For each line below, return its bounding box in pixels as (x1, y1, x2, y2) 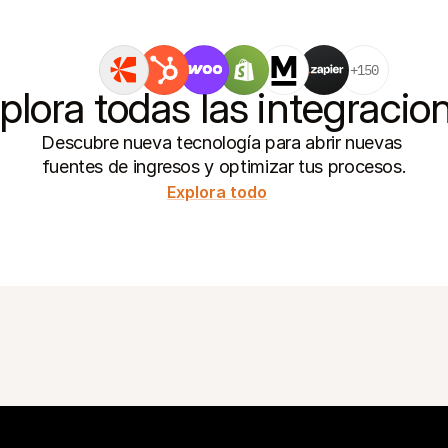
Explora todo (167, 182, 267, 202)
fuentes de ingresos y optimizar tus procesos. (41, 156, 407, 177)
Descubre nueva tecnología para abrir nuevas (41, 132, 402, 153)
